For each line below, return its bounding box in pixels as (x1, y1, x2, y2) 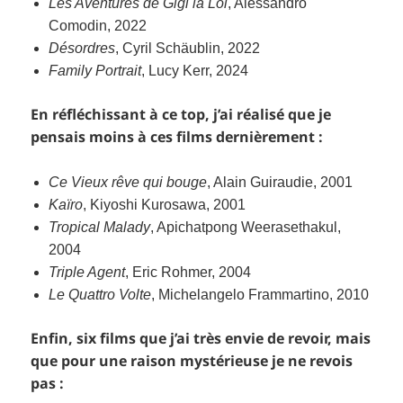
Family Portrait (49, 62, 142, 78)
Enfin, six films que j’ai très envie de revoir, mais (31, 328, 372, 349)
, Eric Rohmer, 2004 (125, 264, 252, 281)
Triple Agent (49, 264, 126, 281)
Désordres (49, 40, 116, 56)
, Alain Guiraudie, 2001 (207, 175, 354, 191)
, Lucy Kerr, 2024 (141, 62, 249, 78)
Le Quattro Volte (49, 287, 152, 303)
